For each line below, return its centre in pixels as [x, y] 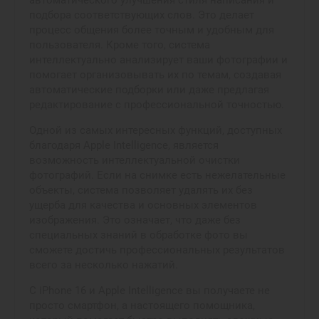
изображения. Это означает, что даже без [135, 220]
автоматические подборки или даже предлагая [149, 89]
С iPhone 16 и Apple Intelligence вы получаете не [150, 290]
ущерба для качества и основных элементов [143, 205]
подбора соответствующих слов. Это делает [142, 15]
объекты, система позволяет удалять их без [141, 190]
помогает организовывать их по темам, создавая [155, 74]
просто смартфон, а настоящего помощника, [142, 305]
